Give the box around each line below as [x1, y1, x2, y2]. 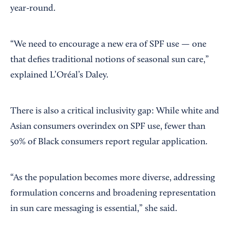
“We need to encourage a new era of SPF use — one [10, 40, 206, 49]
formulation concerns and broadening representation [10, 188, 216, 198]
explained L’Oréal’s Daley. [10, 70, 108, 80]
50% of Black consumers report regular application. [10, 137, 207, 147]
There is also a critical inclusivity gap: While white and [10, 106, 219, 116]
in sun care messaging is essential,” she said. [10, 204, 177, 214]
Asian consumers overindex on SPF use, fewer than [10, 122, 205, 131]
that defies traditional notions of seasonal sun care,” [10, 55, 209, 65]
